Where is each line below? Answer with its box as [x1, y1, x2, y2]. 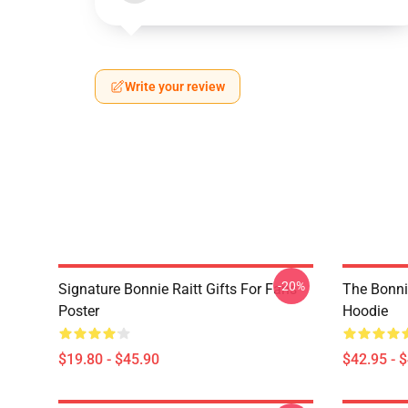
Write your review [125, 79, 225, 94]
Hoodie [342, 302, 388, 320]
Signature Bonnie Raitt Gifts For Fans [58, 280, 297, 298]
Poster [58, 302, 99, 320]
